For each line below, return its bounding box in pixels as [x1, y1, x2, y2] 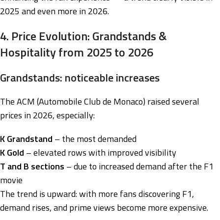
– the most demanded [53, 132, 137, 145]
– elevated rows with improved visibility [24, 145, 176, 159]
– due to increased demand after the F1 [64, 159, 214, 173]
